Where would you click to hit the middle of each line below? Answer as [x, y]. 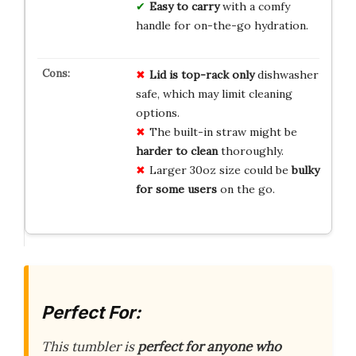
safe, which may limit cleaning [214, 93]
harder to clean [176, 151]
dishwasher [286, 74]
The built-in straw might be [223, 132]
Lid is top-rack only [201, 74]
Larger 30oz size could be [220, 170]
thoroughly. [250, 151]
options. [157, 112]
